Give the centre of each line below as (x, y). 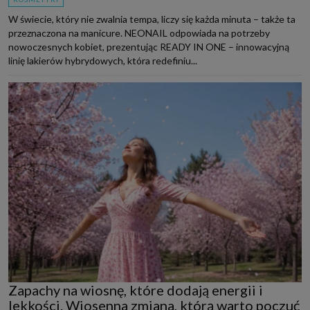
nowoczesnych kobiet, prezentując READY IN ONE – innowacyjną (149, 47)
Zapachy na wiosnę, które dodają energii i (136, 290)
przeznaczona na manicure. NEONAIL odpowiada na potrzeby (139, 33)
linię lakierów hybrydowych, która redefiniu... (103, 61)
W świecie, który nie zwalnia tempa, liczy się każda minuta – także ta (152, 19)
